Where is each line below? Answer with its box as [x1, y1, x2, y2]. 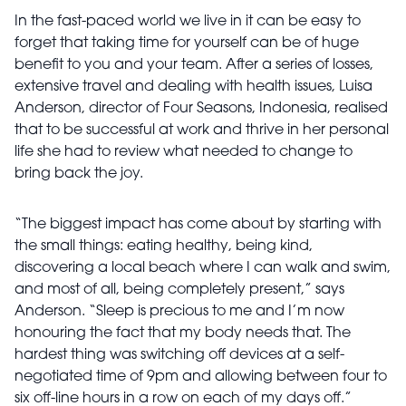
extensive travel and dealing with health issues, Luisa [14, 80, 372, 95]
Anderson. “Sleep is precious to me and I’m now [14, 304, 344, 320]
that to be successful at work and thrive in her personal [14, 123, 389, 139]
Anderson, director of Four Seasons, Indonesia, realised [14, 101, 388, 117]
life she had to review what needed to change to [14, 145, 353, 160]
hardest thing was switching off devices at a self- [14, 348, 344, 363]
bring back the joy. [14, 167, 143, 182]
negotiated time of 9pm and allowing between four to [14, 370, 387, 385]
